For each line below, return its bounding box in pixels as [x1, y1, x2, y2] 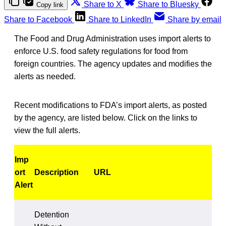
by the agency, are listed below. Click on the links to [14, 113, 197, 122]
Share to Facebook [4, 15, 72, 24]
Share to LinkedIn [88, 15, 151, 24]
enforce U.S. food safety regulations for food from [14, 46, 188, 55]
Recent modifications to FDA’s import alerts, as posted [14, 100, 207, 109]
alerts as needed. [14, 72, 76, 81]
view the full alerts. [14, 126, 80, 135]
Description [34, 167, 79, 177]
